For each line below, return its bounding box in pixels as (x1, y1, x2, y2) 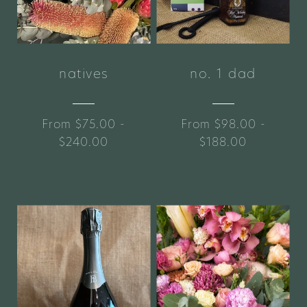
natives (59, 64, 109, 83)
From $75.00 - (42, 116, 126, 133)
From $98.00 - (180, 116, 266, 133)
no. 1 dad (190, 64, 256, 83)
